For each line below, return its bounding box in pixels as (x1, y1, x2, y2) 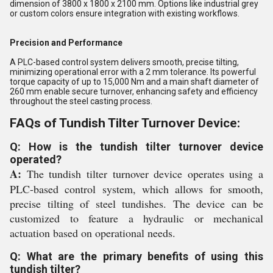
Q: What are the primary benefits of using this (10, 250, 263, 263)
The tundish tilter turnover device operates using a (21, 166, 263, 181)
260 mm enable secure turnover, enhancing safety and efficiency (10, 87, 258, 96)
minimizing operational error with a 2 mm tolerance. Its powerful (10, 67, 256, 77)
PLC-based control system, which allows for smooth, (10, 182, 263, 196)
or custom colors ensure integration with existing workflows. (10, 9, 239, 18)
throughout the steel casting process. (10, 96, 152, 106)
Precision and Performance (10, 38, 122, 48)
